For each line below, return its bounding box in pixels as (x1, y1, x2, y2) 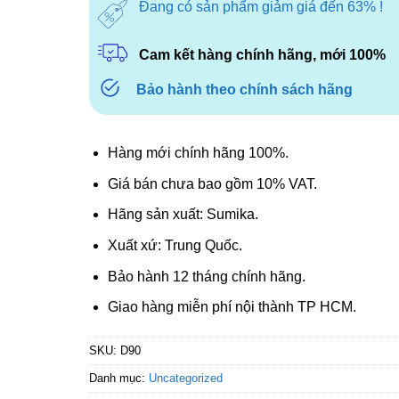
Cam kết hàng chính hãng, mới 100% (138, 46, 386, 62)
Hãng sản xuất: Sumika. (107, 207, 258, 223)
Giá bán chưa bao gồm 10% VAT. (107, 175, 317, 191)
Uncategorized (148, 370, 223, 385)
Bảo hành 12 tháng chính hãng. (107, 268, 305, 284)
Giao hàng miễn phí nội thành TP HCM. (107, 299, 356, 315)
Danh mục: (88, 370, 149, 385)
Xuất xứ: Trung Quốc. (107, 237, 242, 253)
